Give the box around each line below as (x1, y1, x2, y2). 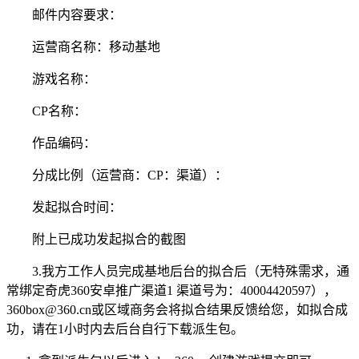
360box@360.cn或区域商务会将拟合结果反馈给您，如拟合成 (6, 303, 348, 317)
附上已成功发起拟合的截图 (32, 232, 186, 247)
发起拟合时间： (32, 200, 122, 215)
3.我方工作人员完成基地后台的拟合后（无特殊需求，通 (32, 264, 349, 279)
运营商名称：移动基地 (32, 40, 160, 54)
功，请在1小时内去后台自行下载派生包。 (6, 322, 244, 337)
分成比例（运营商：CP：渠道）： (32, 168, 228, 183)
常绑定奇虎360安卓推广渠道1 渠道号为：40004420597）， (6, 284, 337, 298)
